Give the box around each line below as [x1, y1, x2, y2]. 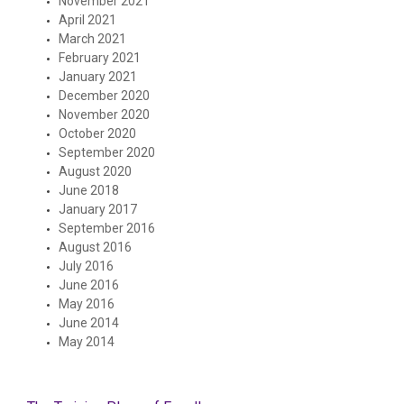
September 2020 [59, 145, 155, 161]
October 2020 [59, 126, 136, 142]
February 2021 [59, 50, 141, 66]
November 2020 [59, 107, 150, 123]
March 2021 [59, 32, 126, 47]
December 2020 [59, 88, 150, 104]
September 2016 [59, 221, 155, 236]
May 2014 [59, 335, 115, 350]
